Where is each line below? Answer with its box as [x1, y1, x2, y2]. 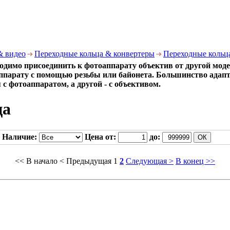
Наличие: [2, 132, 37, 141]
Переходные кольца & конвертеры [34, 49, 155, 58]
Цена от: [85, 132, 118, 141]
